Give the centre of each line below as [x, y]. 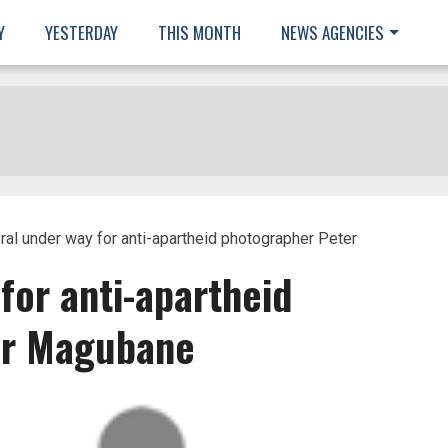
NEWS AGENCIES [332, 32]
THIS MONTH [199, 32]
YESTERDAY [81, 32]
